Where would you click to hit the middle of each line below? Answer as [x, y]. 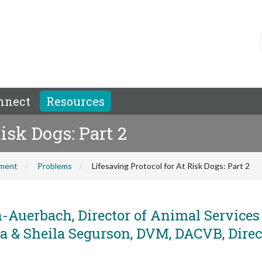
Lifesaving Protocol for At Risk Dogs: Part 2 [171, 166]
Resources [75, 101]
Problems [55, 166]
